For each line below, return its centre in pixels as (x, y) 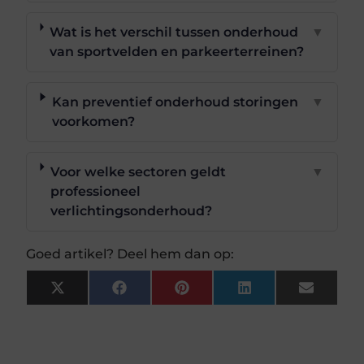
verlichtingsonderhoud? (131, 210)
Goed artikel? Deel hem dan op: (130, 253)
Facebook (158, 293)
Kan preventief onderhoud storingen (175, 102)
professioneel (95, 191)
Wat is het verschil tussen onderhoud (174, 32)
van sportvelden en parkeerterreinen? (177, 51)
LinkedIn (280, 293)
